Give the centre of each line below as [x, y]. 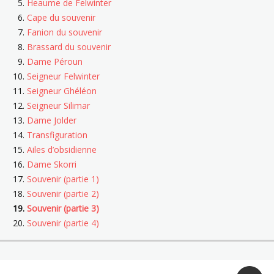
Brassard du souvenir [69, 47]
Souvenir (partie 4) [63, 223]
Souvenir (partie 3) [63, 209]
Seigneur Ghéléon [62, 91]
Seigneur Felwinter [63, 76]
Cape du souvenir [61, 18]
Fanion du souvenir [65, 32]
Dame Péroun [55, 62]
